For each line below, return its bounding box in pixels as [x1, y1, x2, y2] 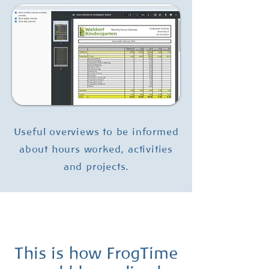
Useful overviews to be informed [13, 127, 179, 138]
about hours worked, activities [19, 144, 173, 155]
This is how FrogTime [14, 244, 178, 262]
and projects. [63, 162, 129, 172]
